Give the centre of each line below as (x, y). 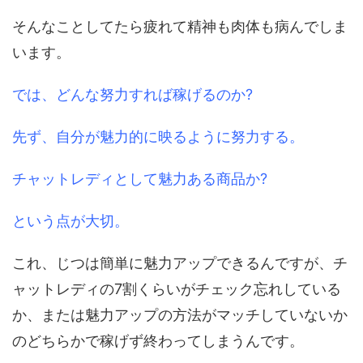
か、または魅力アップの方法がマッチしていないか (180, 314)
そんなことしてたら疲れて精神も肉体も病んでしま (180, 26)
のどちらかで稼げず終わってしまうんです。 (158, 340)
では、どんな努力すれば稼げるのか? (132, 94)
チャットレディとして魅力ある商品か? (140, 178)
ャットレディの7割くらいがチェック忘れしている (177, 288)
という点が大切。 (70, 220)
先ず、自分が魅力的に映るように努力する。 (158, 136)
